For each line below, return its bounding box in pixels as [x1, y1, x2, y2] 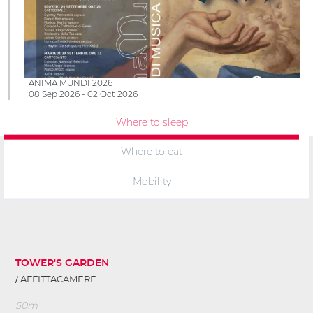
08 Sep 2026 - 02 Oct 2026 [29, 88, 138, 99]
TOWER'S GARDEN [15, 259, 109, 269]
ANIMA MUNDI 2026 [29, 77, 112, 88]
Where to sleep [115, 115, 188, 129]
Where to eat [121, 145, 182, 159]
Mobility [132, 175, 171, 188]
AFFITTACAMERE [20, 275, 96, 285]
